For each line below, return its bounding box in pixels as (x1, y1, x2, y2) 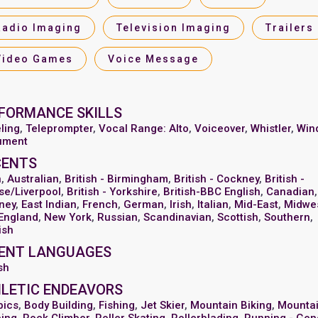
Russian (97, 211, 138, 224)
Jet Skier (141, 299, 185, 312)
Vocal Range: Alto (99, 122, 190, 135)
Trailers (265, 22, 314, 33)
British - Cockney (174, 172, 260, 185)
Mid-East (234, 198, 279, 211)
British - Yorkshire (67, 185, 158, 198)
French (82, 198, 119, 211)
